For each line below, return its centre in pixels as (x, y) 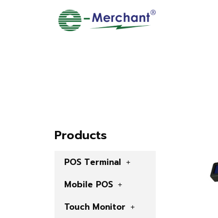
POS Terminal (93, 162)
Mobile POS (89, 185)
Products (81, 136)
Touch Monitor (95, 207)
